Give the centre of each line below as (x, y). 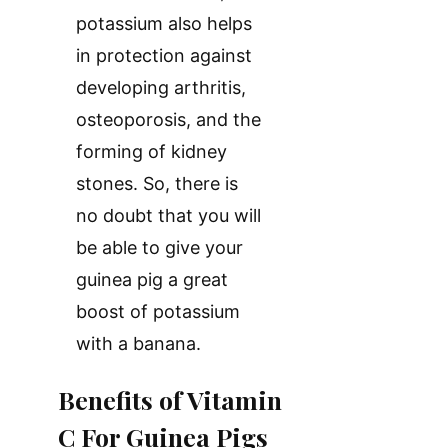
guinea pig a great (152, 280)
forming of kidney (151, 152)
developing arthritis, (161, 88)
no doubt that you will (168, 216)
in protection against (164, 56)
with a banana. (138, 344)
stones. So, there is (157, 184)
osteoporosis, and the (168, 120)
